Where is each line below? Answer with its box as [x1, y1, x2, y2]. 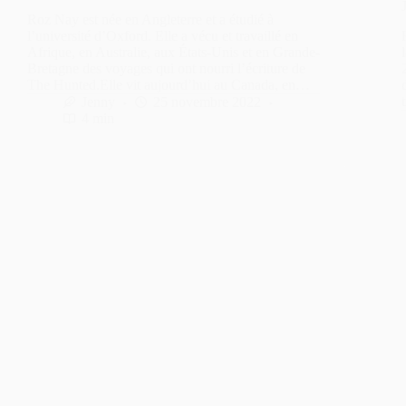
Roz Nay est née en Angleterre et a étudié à [27, 11, 274, 27]
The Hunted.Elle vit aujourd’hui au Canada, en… [27, 76, 310, 92]
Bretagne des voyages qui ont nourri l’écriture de [27, 60, 305, 76]
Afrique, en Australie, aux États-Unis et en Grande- [27, 43, 320, 60]
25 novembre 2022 [153, 93, 261, 110]
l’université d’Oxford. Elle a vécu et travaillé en [27, 27, 298, 43]
